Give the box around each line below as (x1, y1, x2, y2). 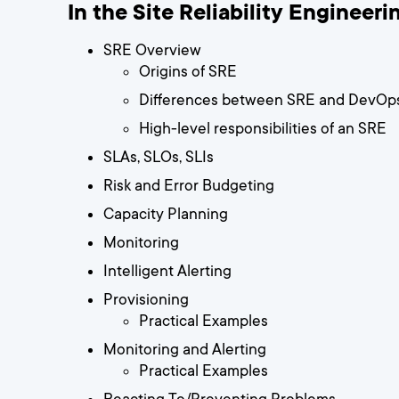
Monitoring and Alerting (103, 340, 266, 359)
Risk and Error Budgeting (103, 176, 274, 195)
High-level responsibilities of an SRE (139, 119, 387, 138)
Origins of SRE (139, 62, 237, 81)
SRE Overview (103, 41, 201, 60)
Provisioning (103, 290, 189, 309)
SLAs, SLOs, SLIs (103, 148, 214, 167)
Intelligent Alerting (103, 262, 232, 281)
